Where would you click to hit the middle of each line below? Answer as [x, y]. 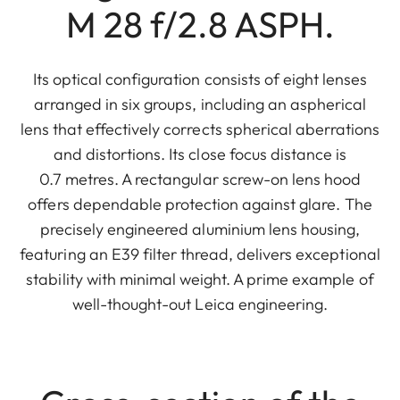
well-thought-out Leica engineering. [200, 304]
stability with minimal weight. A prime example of [200, 279]
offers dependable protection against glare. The [200, 204]
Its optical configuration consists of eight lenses [200, 79]
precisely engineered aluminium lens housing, [200, 229]
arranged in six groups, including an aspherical [200, 104]
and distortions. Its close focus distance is [200, 154]
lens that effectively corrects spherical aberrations [200, 129]
